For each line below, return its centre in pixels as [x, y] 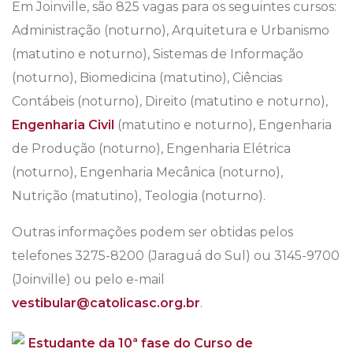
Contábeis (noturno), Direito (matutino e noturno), [170, 102]
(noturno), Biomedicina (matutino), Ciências [147, 78]
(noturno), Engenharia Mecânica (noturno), [147, 173]
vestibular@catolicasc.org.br [106, 303]
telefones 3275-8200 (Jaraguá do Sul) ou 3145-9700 [176, 256]
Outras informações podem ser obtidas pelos [152, 232]
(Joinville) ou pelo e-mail [88, 280]
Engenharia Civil [63, 125]
